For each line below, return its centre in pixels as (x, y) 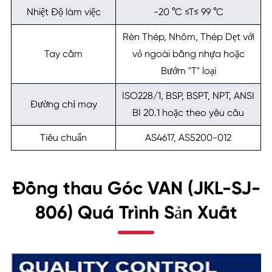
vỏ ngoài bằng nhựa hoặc (188, 54)
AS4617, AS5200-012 (188, 138)
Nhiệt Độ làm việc (63, 12)
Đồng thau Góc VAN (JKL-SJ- (136, 189)
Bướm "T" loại (188, 71)
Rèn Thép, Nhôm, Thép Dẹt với (188, 37)
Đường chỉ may (63, 104)
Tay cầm (63, 54)
